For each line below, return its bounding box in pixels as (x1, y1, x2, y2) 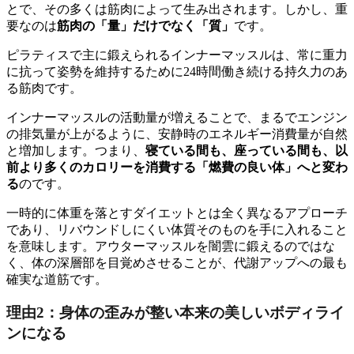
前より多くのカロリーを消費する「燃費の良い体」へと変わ (6, 160, 348, 174)
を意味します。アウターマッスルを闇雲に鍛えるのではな (6, 239, 335, 253)
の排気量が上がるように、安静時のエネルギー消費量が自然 (6, 126, 348, 141)
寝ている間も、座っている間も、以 (145, 143, 348, 157)
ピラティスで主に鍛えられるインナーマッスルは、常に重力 (6, 47, 348, 62)
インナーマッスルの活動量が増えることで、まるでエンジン (6, 110, 348, 124)
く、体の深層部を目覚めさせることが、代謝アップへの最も (6, 255, 348, 269)
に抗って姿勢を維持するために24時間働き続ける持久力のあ (6, 64, 348, 78)
